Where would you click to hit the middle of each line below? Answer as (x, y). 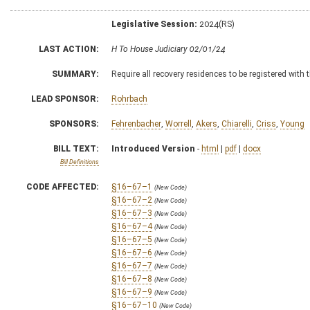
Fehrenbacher (136, 124)
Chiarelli (237, 124)
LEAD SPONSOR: (65, 99)
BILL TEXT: (76, 148)
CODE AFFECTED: (63, 186)
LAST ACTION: (69, 49)
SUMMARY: (75, 74)
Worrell (179, 124)
